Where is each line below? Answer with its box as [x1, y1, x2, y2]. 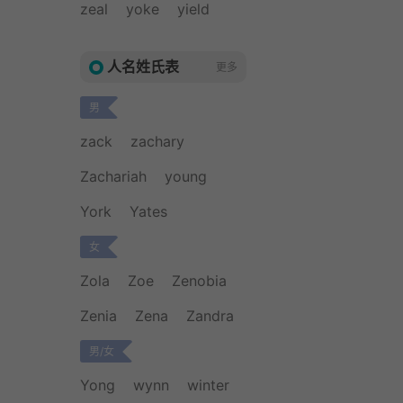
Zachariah [80, 167, 147, 185]
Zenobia [172, 272, 227, 290]
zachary [130, 132, 184, 150]
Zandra [186, 307, 234, 325]
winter [187, 376, 229, 394]
